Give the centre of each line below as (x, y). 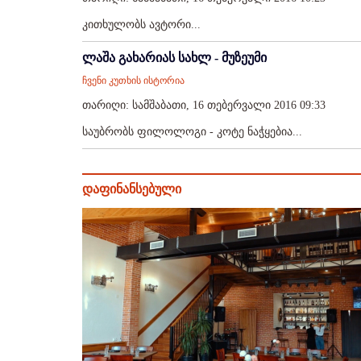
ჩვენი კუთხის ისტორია (133, 81)
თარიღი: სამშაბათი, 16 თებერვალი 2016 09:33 (204, 105)
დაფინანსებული (132, 189)
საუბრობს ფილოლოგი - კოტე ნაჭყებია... (192, 132)
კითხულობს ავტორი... (141, 25)
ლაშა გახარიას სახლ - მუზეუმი (174, 58)
